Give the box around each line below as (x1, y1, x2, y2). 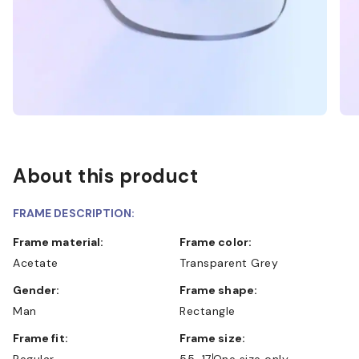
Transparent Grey (179, 255, 278, 270)
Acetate (13, 255, 58, 270)
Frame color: (186, 234, 252, 249)
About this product (13, 163, 198, 188)
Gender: (22, 282, 60, 297)
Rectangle (179, 303, 236, 318)
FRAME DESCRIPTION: (13, 205, 135, 220)
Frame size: (186, 330, 245, 345)
